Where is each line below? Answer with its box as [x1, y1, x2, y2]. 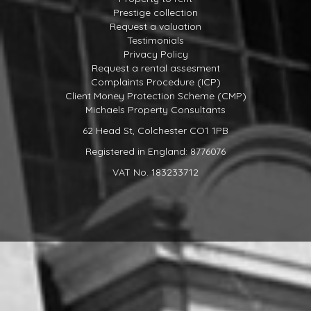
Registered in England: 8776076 [85, 145, 226, 158]
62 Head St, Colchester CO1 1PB [83, 124, 228, 137]
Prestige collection [113, 6, 198, 19]
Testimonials [127, 34, 184, 47]
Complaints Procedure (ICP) [90, 76, 221, 89]
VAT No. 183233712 [112, 166, 199, 179]
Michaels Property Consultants [85, 103, 226, 117]
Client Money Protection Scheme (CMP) [65, 90, 246, 103]
